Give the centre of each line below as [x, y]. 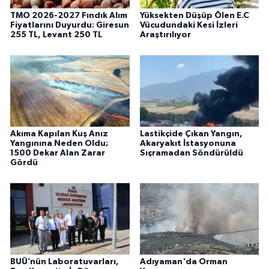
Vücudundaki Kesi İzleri [189, 26]
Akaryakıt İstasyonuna [188, 144]
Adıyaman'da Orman [183, 261]
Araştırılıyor [165, 35]
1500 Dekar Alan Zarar [58, 153]
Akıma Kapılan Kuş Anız [59, 134]
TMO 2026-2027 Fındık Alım [69, 16]
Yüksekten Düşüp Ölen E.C [194, 16]
